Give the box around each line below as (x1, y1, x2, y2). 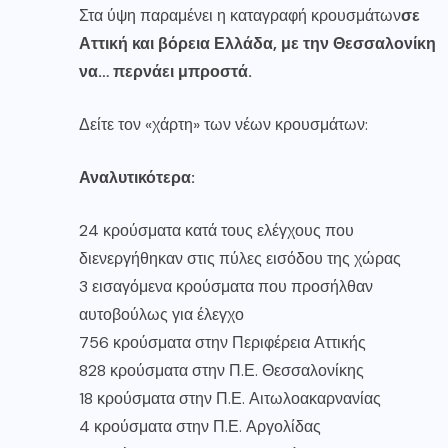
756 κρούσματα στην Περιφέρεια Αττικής (79, 331, 366, 353)
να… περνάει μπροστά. (79, 60, 252, 82)
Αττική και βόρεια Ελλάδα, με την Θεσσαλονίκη (79, 32, 436, 54)
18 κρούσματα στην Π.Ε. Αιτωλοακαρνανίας (79, 387, 381, 409)
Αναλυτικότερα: (79, 166, 195, 188)
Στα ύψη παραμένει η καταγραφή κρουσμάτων (79, 4, 401, 26)
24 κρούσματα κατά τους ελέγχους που (79, 219, 354, 241)
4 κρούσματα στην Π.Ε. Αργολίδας (79, 415, 321, 437)
